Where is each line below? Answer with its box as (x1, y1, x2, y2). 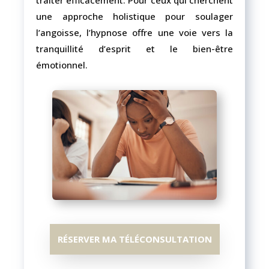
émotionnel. (36, 59, 88, 71)
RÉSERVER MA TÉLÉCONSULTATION (57, 233, 212, 246)
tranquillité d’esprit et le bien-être (36, 43, 233, 55)
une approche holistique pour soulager (36, 10, 233, 22)
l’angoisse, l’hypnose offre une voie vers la (36, 26, 233, 38)
